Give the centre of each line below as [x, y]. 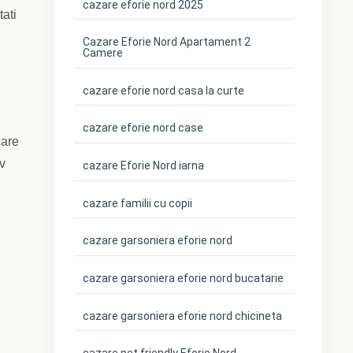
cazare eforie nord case [143, 128]
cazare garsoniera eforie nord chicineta [183, 316]
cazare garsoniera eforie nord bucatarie [184, 278]
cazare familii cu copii [138, 203]
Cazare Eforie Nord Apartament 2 [167, 42]
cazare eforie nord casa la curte [164, 90]
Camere [103, 53]
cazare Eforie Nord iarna [144, 166]
